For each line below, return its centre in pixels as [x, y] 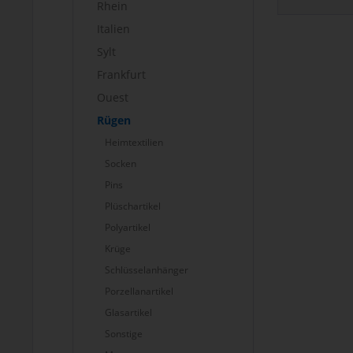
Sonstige [124, 334]
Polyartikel [128, 227]
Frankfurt [121, 74]
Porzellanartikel [139, 291]
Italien [113, 29]
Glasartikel [128, 312]
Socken [121, 163]
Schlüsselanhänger [147, 270]
